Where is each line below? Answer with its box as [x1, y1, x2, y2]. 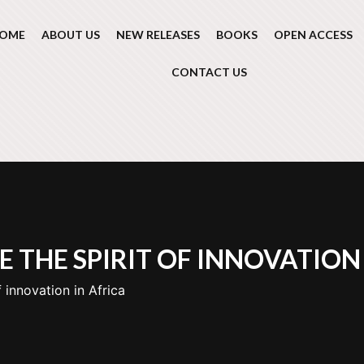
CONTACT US [171, 65, 247, 79]
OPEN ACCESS [274, 28, 353, 41]
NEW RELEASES [116, 28, 201, 41]
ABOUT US [41, 28, 101, 41]
